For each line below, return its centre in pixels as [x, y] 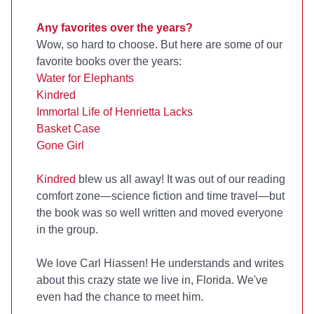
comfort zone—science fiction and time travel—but [161, 196]
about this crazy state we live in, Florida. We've [152, 280]
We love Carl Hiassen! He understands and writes [160, 263]
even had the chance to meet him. [120, 296]
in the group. [67, 229]
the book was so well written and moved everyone [160, 212]
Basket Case [68, 128]
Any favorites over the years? [115, 27]
